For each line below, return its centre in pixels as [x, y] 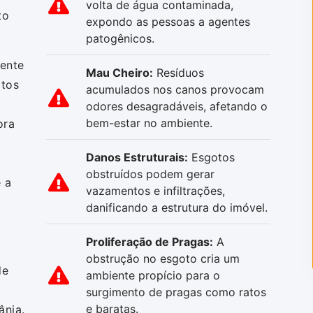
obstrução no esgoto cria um [163, 258]
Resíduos [179, 72]
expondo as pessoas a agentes [168, 21]
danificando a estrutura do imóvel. [177, 207]
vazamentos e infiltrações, [155, 190]
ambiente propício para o [153, 275]
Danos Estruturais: [137, 157]
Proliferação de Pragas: [150, 241]
